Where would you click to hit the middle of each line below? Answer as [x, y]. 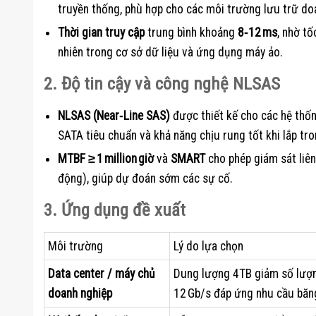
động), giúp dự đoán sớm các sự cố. [145, 179]
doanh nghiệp [80, 294]
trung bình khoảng [191, 33]
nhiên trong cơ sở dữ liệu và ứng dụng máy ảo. [170, 53]
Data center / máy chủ [102, 274]
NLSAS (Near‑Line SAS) [114, 116]
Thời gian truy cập [101, 33]
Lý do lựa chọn [208, 247]
